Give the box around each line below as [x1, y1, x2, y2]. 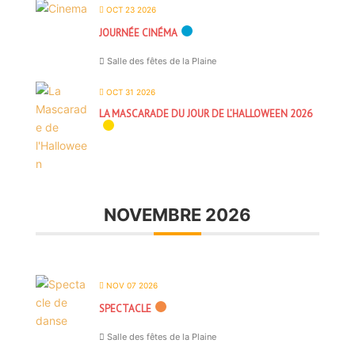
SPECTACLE [98, 302, 151, 315]
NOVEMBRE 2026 [103, 204, 251, 225]
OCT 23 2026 [103, 5, 156, 14]
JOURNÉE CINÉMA [98, 26, 177, 40]
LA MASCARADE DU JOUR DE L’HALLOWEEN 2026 [98, 107, 312, 120]
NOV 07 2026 [103, 281, 158, 290]
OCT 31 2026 [103, 87, 155, 97]
